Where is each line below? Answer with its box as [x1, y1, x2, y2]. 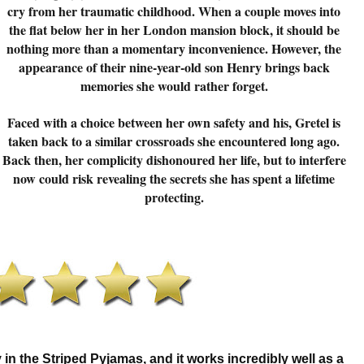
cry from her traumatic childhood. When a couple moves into [7, 2, 340, 20]
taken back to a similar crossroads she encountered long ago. [8, 132, 340, 150]
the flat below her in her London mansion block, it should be [8, 20, 340, 39]
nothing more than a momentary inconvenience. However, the [6, 39, 341, 58]
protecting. [144, 188, 204, 206]
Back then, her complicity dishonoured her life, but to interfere [2, 150, 346, 169]
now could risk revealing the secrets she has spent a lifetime [13, 169, 335, 188]
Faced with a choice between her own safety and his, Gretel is [7, 113, 340, 132]
